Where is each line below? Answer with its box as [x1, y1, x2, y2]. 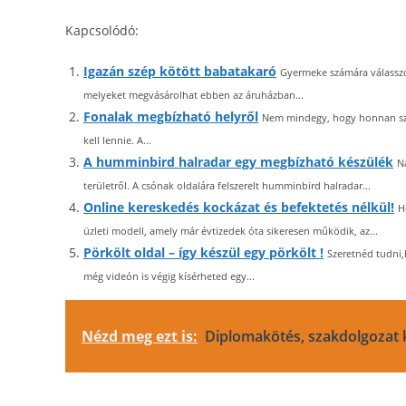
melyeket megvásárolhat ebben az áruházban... [83, 88, 304, 101]
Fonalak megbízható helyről [83, 108, 258, 125]
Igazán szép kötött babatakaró [83, 63, 276, 80]
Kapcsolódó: [65, 22, 139, 39]
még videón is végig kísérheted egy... [83, 269, 255, 283]
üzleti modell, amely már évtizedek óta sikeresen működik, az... [83, 224, 378, 237]
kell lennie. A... [83, 133, 151, 147]
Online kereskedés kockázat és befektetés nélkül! [83, 198, 394, 216]
